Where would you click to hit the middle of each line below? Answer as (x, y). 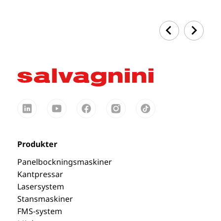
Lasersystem (41, 186)
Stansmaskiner (45, 199)
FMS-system (40, 211)
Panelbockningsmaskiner (65, 162)
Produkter (37, 144)
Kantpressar (40, 174)
